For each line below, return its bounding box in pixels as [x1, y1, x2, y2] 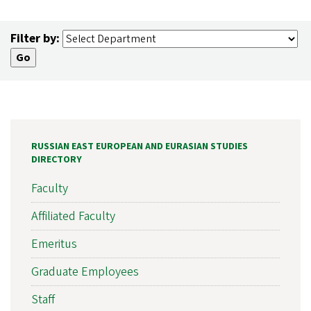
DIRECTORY [31, 153, 82, 167]
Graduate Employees [31, 262, 139, 280]
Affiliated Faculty [31, 207, 115, 225]
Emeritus [31, 235, 77, 253]
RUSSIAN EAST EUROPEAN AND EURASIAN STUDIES [31, 140, 248, 153]
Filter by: [10, 30, 60, 48]
